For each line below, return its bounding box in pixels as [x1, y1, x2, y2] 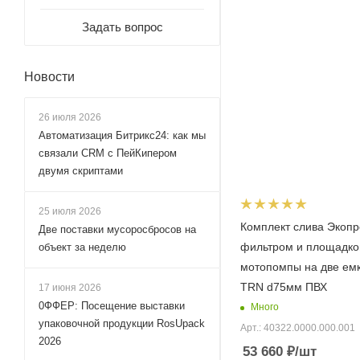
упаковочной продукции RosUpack [39, 317, 205, 329]
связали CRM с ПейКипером [39, 147, 177, 159]
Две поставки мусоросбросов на [39, 223, 196, 235]
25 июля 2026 [39, 206, 101, 217]
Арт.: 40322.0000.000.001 [240, 321, 355, 333]
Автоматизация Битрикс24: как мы [39, 129, 206, 141]
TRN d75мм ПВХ [240, 280, 327, 293]
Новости [24, 70, 75, 84]
